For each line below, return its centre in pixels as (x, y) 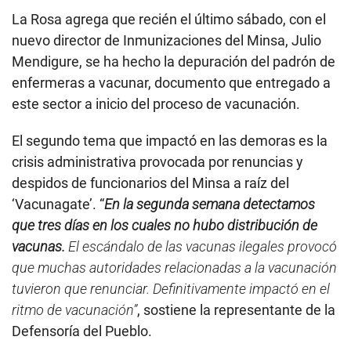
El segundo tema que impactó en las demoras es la (170, 140)
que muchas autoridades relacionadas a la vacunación (174, 267)
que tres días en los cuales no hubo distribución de (165, 225)
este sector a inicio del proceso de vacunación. (156, 103)
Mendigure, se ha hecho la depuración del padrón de (174, 61)
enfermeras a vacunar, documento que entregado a (171, 82)
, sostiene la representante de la (236, 309)
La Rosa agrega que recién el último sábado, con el (169, 19)
